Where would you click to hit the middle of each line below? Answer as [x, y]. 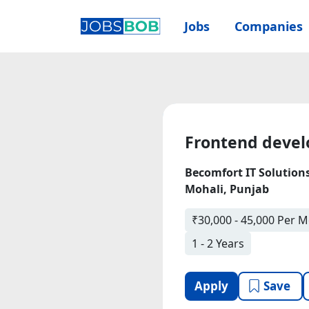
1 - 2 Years [218, 243]
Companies [270, 26]
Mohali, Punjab [227, 189]
